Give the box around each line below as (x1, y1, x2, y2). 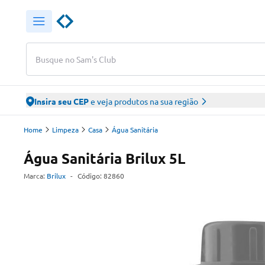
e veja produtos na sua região (89, 96, 198, 106)
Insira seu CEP (34, 96, 89, 106)
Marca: (24, 171, 45, 180)
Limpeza (52, 125, 79, 134)
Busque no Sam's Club (35, 53, 116, 64)
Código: (77, 171, 104, 180)
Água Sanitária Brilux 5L (24, 149, 186, 167)
